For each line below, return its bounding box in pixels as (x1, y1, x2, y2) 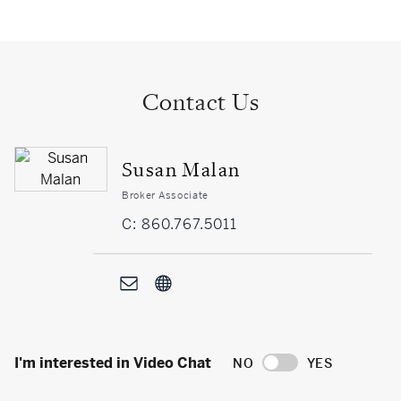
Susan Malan (121, 158, 241, 183)
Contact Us (141, 89, 260, 117)
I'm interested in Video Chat (14, 354, 211, 373)
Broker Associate (121, 189, 209, 202)
